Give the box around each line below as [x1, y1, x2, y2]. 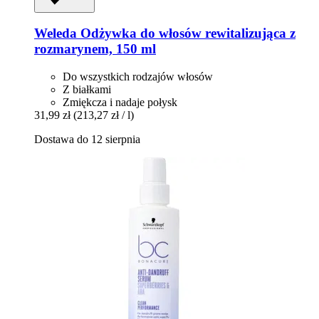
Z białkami [63, 83, 111, 96]
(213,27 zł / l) [73, 109, 134, 122]
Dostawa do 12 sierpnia [34, 133, 140, 146]
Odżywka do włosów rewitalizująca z [77, 26, 296, 41]
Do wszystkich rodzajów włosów [63, 70, 213, 83]
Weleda [34, 26, 77, 41]
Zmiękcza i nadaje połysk [63, 96, 177, 109]
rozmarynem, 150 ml [34, 41, 156, 57]
